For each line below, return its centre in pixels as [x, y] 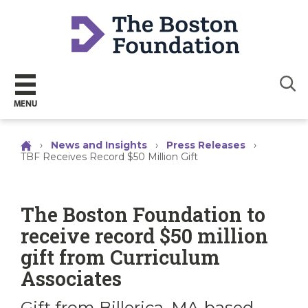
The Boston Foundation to [143, 215]
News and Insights [99, 145]
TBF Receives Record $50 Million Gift [109, 157]
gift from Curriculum [120, 257]
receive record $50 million [144, 236]
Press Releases [206, 145]
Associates [71, 279]
